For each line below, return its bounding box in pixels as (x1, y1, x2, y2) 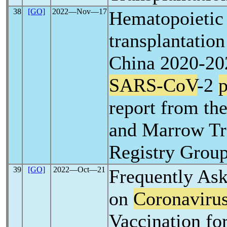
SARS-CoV (109, 74, 197, 96)
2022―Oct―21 (53, 165, 105, 174)
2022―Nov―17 (52, 7, 107, 16)
